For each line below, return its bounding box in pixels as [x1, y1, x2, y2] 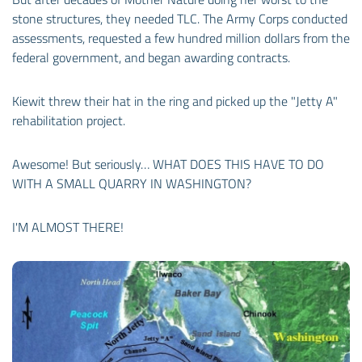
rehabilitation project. [12, 110, 125, 130]
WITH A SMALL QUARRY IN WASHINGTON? [12, 173, 251, 193]
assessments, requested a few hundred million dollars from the [12, 27, 350, 48]
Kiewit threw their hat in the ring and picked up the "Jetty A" [12, 90, 338, 111]
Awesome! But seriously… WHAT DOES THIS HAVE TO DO [12, 154, 324, 174]
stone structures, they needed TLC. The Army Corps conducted [12, 8, 347, 28]
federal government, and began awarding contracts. [12, 47, 290, 67]
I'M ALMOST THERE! [12, 217, 124, 237]
